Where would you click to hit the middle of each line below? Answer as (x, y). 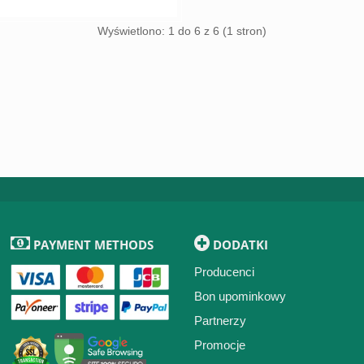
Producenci (224, 272)
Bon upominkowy (240, 296)
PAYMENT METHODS (92, 245)
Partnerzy (220, 321)
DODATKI (238, 245)
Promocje (219, 345)
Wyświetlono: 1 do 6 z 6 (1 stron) (182, 31)
